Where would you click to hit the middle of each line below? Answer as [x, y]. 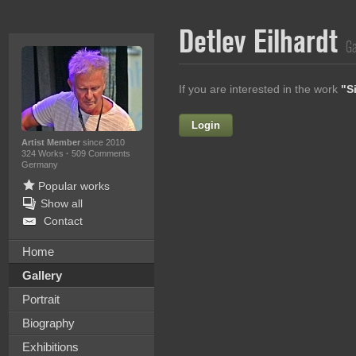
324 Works [43, 153]
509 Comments [101, 153]
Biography [48, 323]
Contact [63, 221]
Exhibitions [50, 347]
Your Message [252, 261]
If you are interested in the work [259, 89]
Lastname [264, 193]
